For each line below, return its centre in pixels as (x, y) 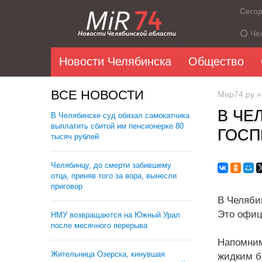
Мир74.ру (236, 94)
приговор (67, 186)
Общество (216, 61)
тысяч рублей (75, 137)
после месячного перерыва (99, 225)
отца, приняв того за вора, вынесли (114, 176)
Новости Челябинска (115, 61)
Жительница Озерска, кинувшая (108, 254)
